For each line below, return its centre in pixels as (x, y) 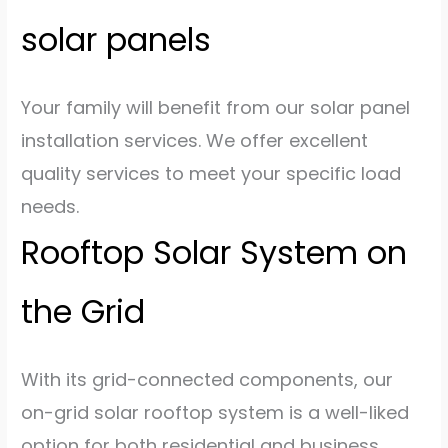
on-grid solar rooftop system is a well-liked (215, 413)
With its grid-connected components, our (207, 380)
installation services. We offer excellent (195, 141)
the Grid (83, 312)
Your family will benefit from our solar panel (216, 108)
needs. (50, 207)
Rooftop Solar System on (214, 253)
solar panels (116, 39)
